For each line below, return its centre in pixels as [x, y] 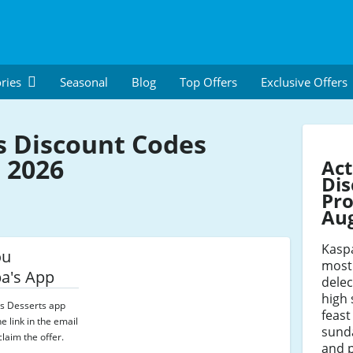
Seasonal [84, 82]
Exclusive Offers [304, 82]
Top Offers [208, 82]
